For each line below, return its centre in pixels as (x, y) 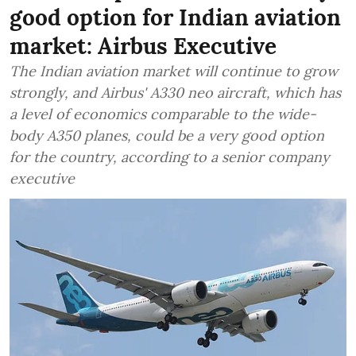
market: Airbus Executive (143, 46)
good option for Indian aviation (175, 18)
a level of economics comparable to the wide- (163, 114)
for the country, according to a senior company (170, 157)
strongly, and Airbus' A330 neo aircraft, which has (175, 93)
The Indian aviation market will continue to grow (174, 72)
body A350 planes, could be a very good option (167, 136)
